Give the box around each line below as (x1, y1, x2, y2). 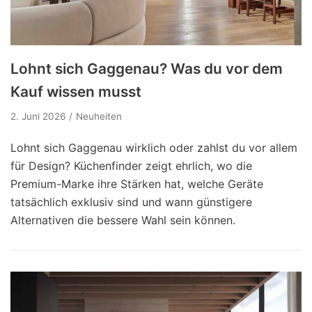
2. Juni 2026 (10, 110, 65, 122)
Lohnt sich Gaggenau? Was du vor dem (10, 59, 283, 77)
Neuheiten (76, 110, 122, 122)
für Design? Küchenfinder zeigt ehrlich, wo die (10, 158, 252, 173)
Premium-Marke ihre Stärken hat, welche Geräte (10, 176, 263, 191)
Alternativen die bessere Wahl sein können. (10, 212, 235, 227)
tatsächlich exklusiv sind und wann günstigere (10, 194, 252, 209)
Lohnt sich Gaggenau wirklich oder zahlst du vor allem (10, 140, 297, 155)
